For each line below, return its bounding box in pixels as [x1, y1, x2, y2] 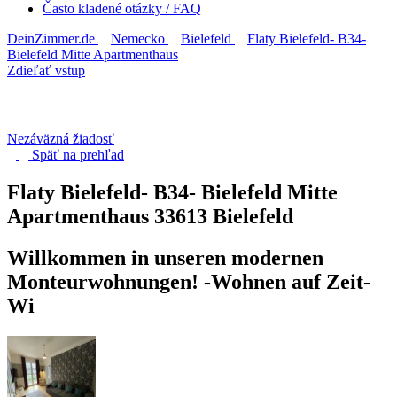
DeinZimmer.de [7, 31, 95, 46]
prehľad [80, 147, 124, 162]
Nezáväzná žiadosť [7, 131, 114, 146]
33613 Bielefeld [154, 204, 293, 228]
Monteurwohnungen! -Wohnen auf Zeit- [7, 269, 370, 293]
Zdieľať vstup [7, 63, 85, 78]
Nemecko [111, 31, 165, 46]
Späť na [32, 147, 80, 162]
